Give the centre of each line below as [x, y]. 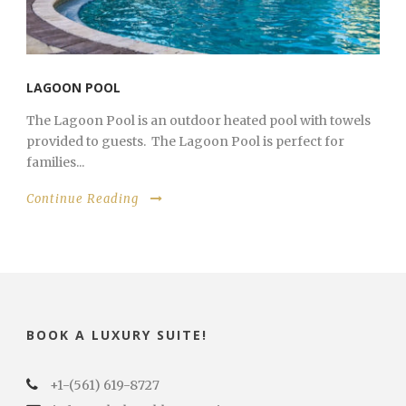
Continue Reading [82, 198]
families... [55, 162]
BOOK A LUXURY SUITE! [117, 334]
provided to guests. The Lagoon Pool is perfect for [185, 141]
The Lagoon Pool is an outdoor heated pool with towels [198, 120]
